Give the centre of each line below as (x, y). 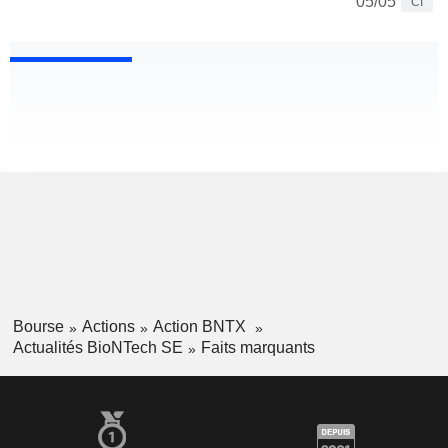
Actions (108, 327)
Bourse (38, 327)
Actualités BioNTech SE (97, 347)
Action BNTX (201, 327)
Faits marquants (257, 347)
